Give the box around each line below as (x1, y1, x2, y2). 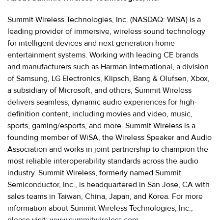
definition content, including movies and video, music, (7, 109, 192, 119)
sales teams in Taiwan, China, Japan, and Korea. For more (7, 191, 203, 201)
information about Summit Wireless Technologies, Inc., (7, 203, 193, 213)
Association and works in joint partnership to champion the (7, 144, 208, 154)
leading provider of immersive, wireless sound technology (7, 26, 205, 36)
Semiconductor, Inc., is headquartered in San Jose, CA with (7, 179, 210, 190)
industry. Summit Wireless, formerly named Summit (7, 167, 181, 178)
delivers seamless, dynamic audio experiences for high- (7, 97, 197, 107)
